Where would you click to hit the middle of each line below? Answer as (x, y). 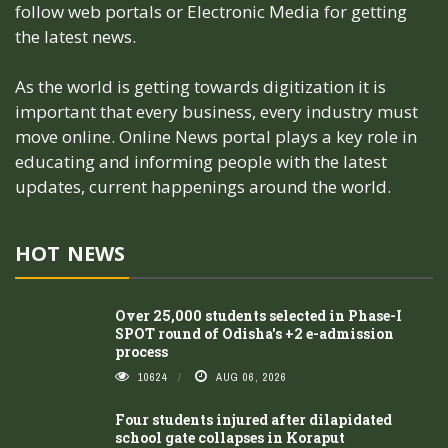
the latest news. (75, 36)
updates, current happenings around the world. (203, 187)
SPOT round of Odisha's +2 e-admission (254, 334)
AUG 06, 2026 (251, 377)
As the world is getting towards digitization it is (200, 87)
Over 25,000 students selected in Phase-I (258, 316)
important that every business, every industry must (216, 112)
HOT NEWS (70, 254)
